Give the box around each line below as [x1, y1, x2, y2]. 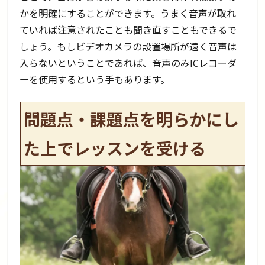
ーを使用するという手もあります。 [20, 72, 170, 86]
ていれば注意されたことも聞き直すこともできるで [20, 22, 237, 37]
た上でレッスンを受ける [24, 135, 206, 160]
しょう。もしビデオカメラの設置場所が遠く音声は [20, 38, 237, 53]
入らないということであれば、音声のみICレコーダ [20, 55, 237, 70]
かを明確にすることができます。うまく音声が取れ [20, 5, 237, 20]
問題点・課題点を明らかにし [24, 106, 240, 131]
